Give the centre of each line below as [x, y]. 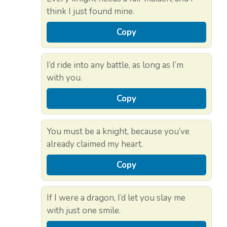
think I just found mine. [90, 11]
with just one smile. [84, 210]
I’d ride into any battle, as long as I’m [115, 65]
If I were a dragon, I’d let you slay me [116, 198]
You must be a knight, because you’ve [118, 131]
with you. [64, 78]
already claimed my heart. [95, 144]
